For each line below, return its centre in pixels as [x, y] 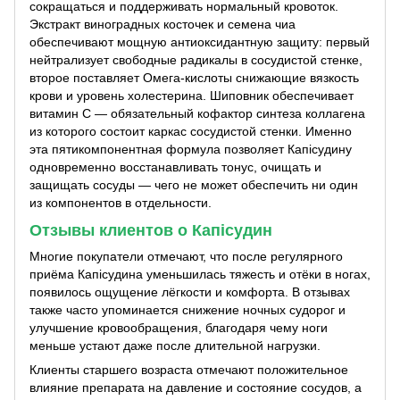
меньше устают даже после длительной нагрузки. [175, 346]
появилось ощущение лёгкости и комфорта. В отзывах [190, 292]
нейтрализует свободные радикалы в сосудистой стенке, [196, 59]
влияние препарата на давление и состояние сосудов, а [196, 388]
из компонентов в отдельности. [121, 202]
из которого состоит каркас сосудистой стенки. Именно [191, 131]
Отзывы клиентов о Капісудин [151, 230]
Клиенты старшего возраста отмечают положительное [189, 370]
